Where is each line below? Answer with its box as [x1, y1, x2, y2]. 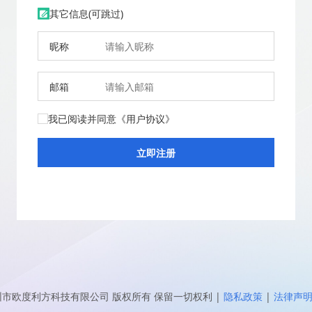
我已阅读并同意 [48, 112, 116, 126]
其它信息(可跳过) [49, 7, 123, 21]
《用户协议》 [116, 112, 175, 126]
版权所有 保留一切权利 [112, 290, 212, 304]
